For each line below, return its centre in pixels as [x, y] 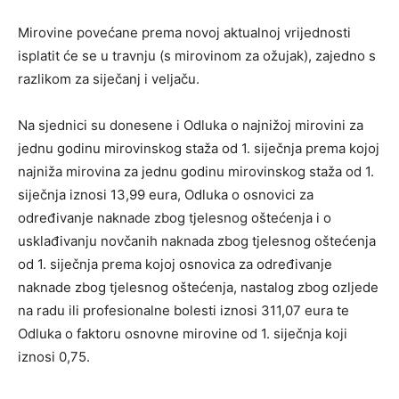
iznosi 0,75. [54, 356]
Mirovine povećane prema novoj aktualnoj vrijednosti [184, 32]
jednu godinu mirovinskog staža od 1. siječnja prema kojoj [199, 148]
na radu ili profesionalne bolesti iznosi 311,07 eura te [183, 310]
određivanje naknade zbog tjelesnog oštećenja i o [175, 217]
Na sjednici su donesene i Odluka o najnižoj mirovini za [191, 125]
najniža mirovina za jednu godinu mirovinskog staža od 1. [196, 171]
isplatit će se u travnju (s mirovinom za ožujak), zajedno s [197, 55]
